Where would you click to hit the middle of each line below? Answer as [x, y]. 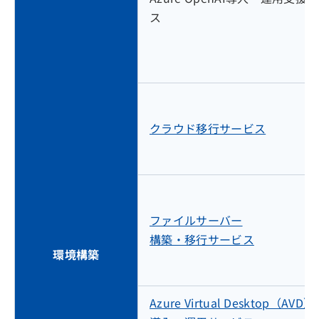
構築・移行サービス [202, 239]
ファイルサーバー [196, 220]
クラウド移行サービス [208, 128]
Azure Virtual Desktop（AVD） [232, 303]
